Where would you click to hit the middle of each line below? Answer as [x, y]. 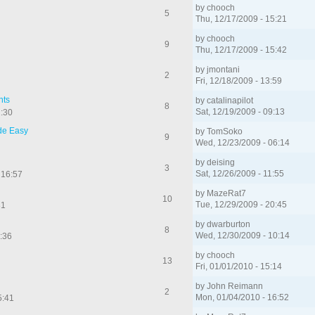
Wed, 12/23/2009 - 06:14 [243, 142]
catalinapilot [230, 100]
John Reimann [235, 286]
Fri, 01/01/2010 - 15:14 [239, 266]
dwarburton [229, 224]
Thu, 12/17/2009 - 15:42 [242, 50]
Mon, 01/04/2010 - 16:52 [243, 297]
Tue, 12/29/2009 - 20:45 [242, 204]
